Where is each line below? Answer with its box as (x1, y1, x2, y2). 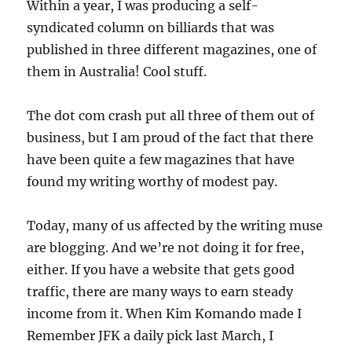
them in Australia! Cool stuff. (27, 64, 207, 79)
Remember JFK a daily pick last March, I (27, 328, 274, 343)
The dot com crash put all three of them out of (27, 108, 315, 123)
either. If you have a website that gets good (27, 262, 295, 277)
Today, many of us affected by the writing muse (27, 218, 324, 233)
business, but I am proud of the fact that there (27, 130, 314, 145)
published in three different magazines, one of (27, 42, 317, 57)
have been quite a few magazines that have (27, 152, 295, 167)
